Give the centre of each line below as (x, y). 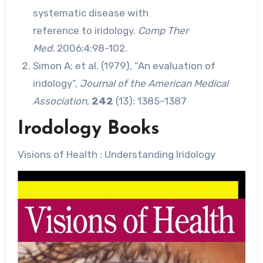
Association (60, 101)
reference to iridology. (85, 31)
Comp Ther (163, 31)
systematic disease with (90, 13)
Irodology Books (88, 129)
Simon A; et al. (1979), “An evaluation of (124, 66)
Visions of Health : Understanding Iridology (116, 154)
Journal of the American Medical (154, 84)
